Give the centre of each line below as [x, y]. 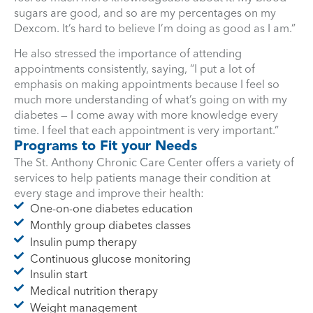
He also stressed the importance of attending [128, 53]
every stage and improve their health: [109, 192]
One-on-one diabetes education [111, 208]
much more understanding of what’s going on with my [151, 99]
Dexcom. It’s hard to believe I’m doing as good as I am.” [155, 28]
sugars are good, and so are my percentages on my [145, 12]
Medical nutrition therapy [94, 290]
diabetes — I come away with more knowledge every [146, 114]
